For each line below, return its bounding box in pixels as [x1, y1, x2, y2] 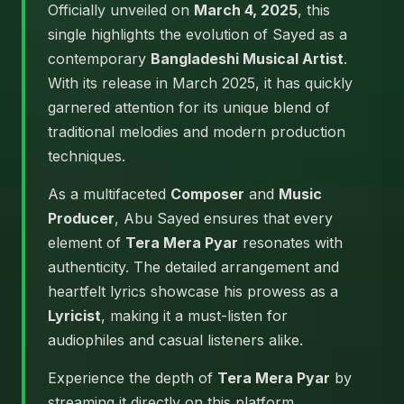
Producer [48, 209, 115, 227]
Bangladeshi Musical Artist [151, 50, 344, 68]
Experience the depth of [48, 369, 217, 387]
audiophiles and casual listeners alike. [48, 331, 303, 349]
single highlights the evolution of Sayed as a [48, 25, 347, 43]
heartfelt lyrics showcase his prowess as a [48, 282, 338, 300]
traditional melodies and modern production [48, 123, 345, 141]
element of [48, 234, 125, 252]
